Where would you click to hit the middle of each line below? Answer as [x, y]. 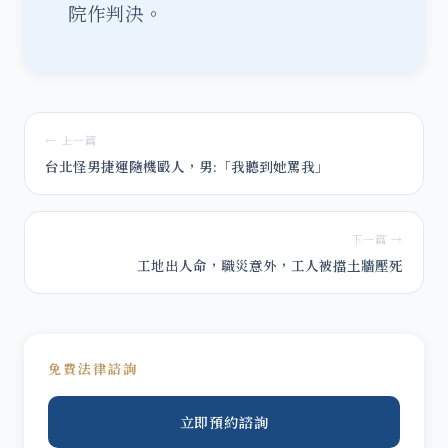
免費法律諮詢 [93, 368]
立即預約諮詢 [224, 422]
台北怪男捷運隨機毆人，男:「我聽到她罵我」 [187, 166]
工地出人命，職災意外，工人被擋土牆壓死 [270, 265]
